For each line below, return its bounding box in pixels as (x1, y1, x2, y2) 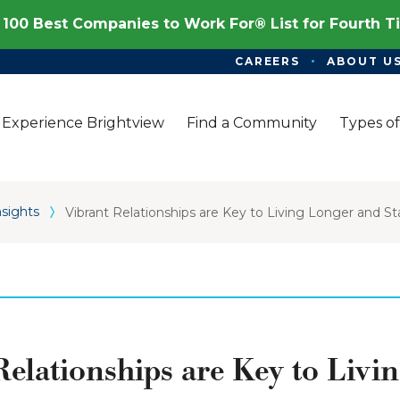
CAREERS (234, 54, 301, 68)
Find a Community (187, 113, 317, 131)
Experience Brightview (2, 113, 164, 131)
